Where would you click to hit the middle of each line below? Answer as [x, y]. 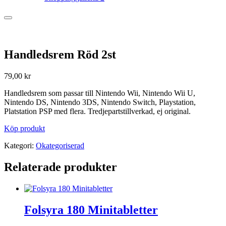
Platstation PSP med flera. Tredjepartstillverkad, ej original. [97, 111]
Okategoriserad [60, 145]
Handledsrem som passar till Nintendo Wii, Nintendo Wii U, [100, 93]
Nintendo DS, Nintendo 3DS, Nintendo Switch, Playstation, [100, 102]
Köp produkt [24, 128]
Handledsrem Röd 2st [60, 54]
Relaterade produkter [61, 167]
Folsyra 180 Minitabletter [91, 210]
